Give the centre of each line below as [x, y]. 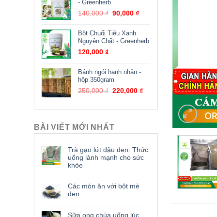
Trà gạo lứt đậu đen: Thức [108, 150]
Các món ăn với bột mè [104, 186]
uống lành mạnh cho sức [106, 157]
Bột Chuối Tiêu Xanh [107, 33]
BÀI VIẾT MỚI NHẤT [74, 127]
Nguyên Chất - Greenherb [114, 41]
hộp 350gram [96, 80]
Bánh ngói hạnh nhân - [109, 72]
